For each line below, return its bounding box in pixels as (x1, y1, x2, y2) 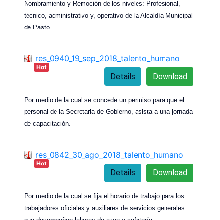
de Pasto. (24, 24, 52, 31)
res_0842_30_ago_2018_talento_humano (35, 150, 183, 160)
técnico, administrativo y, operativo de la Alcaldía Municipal (24, 12, 192, 20)
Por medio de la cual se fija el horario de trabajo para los (24, 192, 184, 200)
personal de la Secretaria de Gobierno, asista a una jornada (24, 108, 192, 116)
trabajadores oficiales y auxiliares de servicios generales (24, 204, 185, 212)
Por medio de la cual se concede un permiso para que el (24, 96, 184, 104)
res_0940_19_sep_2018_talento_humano (35, 54, 180, 64)
